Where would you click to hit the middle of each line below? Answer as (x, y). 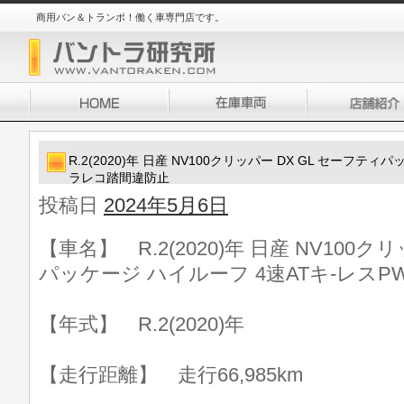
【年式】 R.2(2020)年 (142, 324)
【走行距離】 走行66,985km (171, 375)
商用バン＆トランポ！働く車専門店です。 (130, 17)
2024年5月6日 (166, 205)
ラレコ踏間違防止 (119, 178)
